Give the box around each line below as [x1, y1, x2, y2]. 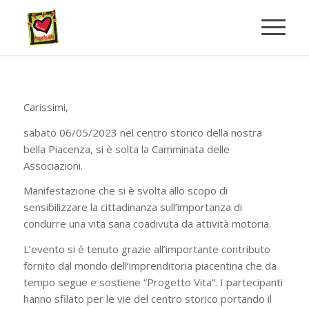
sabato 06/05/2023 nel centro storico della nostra [23, 125, 262, 139]
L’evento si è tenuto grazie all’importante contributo [23, 242, 270, 256]
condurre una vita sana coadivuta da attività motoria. [23, 217, 271, 231]
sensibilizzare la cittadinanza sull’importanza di [23, 200, 242, 215]
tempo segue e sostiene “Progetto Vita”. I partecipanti [23, 275, 283, 289]
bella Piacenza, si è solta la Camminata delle [23, 141, 230, 156]
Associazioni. [23, 158, 83, 172]
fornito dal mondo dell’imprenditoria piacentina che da [23, 259, 277, 272]
